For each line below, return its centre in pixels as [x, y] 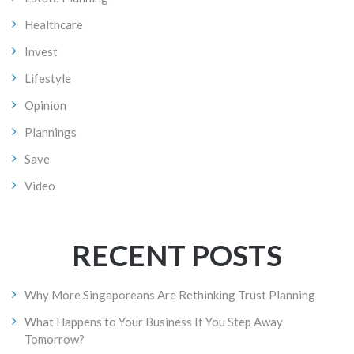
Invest [41, 51]
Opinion [45, 105]
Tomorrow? [55, 339]
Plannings [51, 132]
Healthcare [54, 24]
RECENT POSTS [177, 254]
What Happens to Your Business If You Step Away [154, 321]
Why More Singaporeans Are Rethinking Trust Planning [170, 294]
